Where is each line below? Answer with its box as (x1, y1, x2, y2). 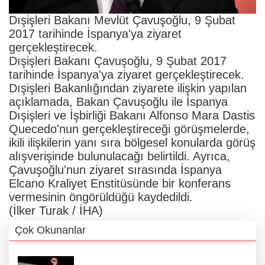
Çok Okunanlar (15, 224, 86, 236)
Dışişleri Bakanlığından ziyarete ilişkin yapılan (9, 81, 247, 95)
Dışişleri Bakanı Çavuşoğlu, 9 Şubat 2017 (9, 54, 227, 67)
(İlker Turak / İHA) (9, 203, 103, 217)
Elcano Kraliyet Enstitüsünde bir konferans (9, 176, 231, 190)
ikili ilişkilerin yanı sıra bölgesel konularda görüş (9, 135, 256, 149)
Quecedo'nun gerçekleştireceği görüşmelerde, (9, 122, 250, 135)
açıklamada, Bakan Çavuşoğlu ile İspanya (9, 95, 228, 108)
